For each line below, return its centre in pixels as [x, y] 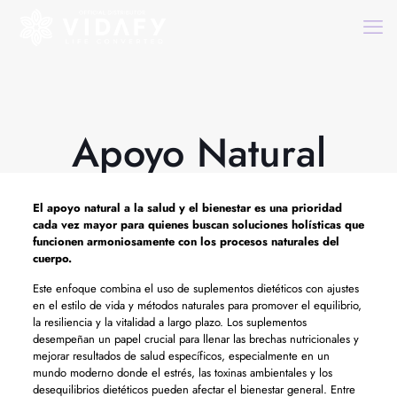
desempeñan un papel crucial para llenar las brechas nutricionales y [195, 339]
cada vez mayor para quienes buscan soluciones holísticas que [198, 225]
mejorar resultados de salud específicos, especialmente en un [181, 356]
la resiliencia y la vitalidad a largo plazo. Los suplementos [169, 322]
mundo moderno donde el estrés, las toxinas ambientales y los [182, 373]
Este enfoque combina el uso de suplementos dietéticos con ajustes [195, 288]
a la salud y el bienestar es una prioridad [231, 208]
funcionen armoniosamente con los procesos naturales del [186, 241]
